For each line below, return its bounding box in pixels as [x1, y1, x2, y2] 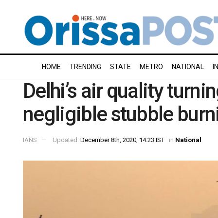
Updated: [53, 136, 80, 144]
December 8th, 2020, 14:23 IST [80, 136, 164, 144]
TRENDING [70, 63, 101, 71]
